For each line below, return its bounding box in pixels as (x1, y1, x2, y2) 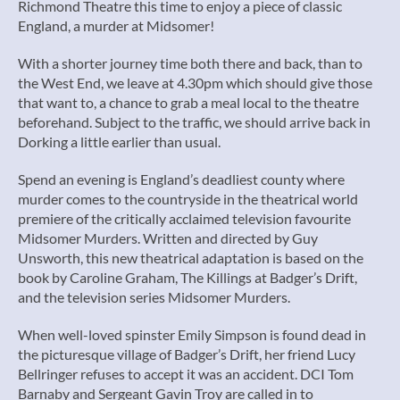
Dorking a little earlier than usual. (18, 133, 221, 150)
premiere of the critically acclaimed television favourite (18, 210, 351, 227)
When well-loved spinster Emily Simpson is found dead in (18, 326, 366, 343)
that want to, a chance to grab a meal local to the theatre (18, 94, 359, 111)
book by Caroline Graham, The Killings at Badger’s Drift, (18, 269, 357, 286)
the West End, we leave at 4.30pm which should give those (18, 74, 372, 91)
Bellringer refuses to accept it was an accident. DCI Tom (18, 365, 354, 382)
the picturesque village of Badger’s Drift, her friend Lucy (18, 346, 355, 362)
